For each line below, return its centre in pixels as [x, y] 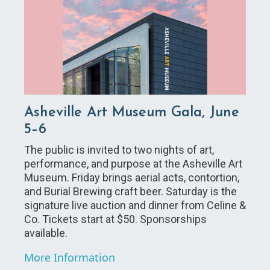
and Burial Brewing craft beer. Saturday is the [130, 191]
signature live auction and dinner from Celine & [135, 205]
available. [47, 233]
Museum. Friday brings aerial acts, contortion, [132, 177]
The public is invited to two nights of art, [119, 149]
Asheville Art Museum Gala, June [132, 112]
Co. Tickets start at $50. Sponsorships [115, 219]
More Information [70, 257]
